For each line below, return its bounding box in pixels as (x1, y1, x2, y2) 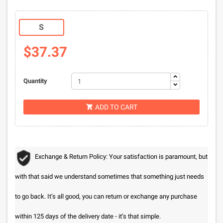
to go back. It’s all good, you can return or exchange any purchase (15, 193, 197, 200)
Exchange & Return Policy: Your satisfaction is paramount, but (35, 153, 208, 160)
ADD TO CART (95, 103, 137, 111)
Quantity (23, 77, 47, 85)
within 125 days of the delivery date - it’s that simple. (15, 213, 161, 220)
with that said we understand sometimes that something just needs (15, 173, 204, 180)
